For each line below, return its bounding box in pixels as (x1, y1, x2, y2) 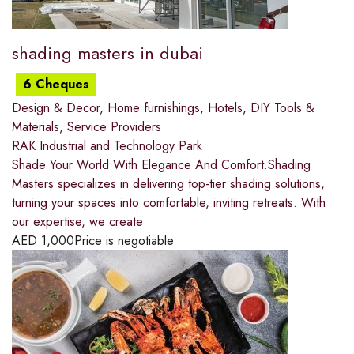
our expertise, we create (12, 213, 143, 232)
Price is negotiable (74, 232, 174, 250)
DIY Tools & (250, 99, 314, 118)
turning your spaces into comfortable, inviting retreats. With (12, 194, 326, 213)
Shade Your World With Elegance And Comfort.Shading (12, 156, 311, 175)
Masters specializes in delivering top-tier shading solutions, (12, 175, 325, 194)
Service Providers (67, 118, 161, 137)
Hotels (208, 99, 243, 118)
